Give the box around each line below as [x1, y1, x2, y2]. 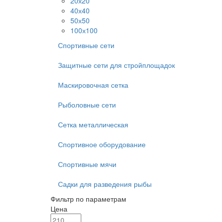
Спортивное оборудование [58, 139, 146, 149]
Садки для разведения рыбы [58, 179, 152, 189]
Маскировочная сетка [58, 80, 128, 90]
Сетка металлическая [58, 119, 128, 129]
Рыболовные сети [58, 100, 116, 110]
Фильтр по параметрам [51, 194, 126, 204]
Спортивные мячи [58, 159, 116, 169]
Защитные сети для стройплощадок [58, 60, 175, 70]
